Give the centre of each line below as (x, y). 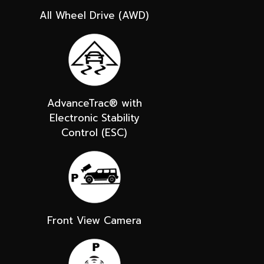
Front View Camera (94, 220)
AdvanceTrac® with (94, 103)
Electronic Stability (94, 118)
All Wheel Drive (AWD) (94, 15)
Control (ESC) (94, 132)
